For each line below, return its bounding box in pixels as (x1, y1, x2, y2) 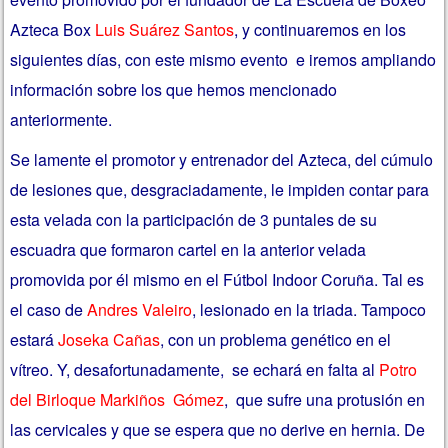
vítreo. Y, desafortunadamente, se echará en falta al (10, 357, 380, 381)
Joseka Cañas (58, 327, 161, 351)
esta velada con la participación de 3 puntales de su (10, 207, 378, 231)
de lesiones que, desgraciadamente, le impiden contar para (10, 177, 430, 201)
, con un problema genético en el (160, 327, 392, 351)
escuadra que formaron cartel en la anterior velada (10, 237, 367, 261)
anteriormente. (10, 108, 113, 132)
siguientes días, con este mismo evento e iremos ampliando (10, 48, 437, 72)
